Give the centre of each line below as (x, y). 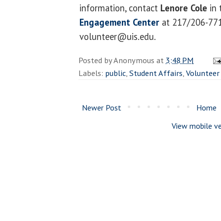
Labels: (92, 73)
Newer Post (102, 107)
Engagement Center (119, 22)
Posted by (96, 60)
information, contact (120, 8)
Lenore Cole (184, 8)
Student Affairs (156, 73)
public (115, 73)
